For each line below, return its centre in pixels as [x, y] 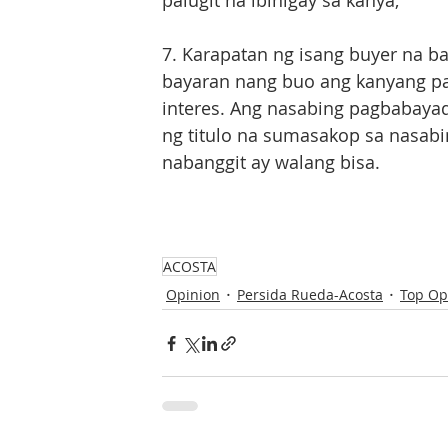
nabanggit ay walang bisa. [273, 162]
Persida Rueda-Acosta [310, 294]
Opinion [193, 294]
